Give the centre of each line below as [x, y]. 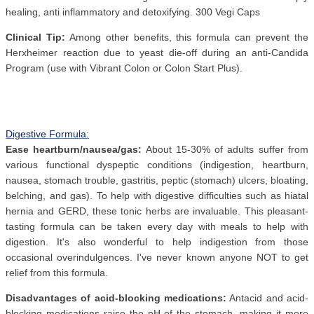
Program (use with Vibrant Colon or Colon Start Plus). [124, 68]
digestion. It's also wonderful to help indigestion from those [157, 242]
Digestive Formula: [47, 134]
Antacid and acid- [267, 298]
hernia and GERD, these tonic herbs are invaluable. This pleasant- [157, 211]
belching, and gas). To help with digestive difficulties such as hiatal [157, 196]
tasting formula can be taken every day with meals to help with [157, 227]
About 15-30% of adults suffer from [225, 150]
